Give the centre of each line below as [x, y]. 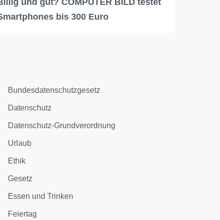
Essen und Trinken [41, 196]
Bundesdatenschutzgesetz [54, 90]
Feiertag [23, 214]
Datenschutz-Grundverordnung [62, 125]
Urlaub [20, 143]
